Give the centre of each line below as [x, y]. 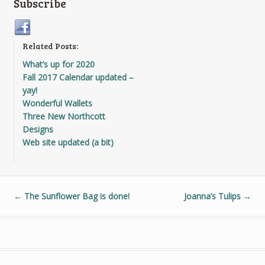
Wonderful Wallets [57, 103]
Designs [38, 129]
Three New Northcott [64, 116]
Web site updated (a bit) [68, 142]
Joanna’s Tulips [214, 196]
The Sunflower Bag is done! [75, 196]
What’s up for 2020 [58, 64]
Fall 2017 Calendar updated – [78, 77]
